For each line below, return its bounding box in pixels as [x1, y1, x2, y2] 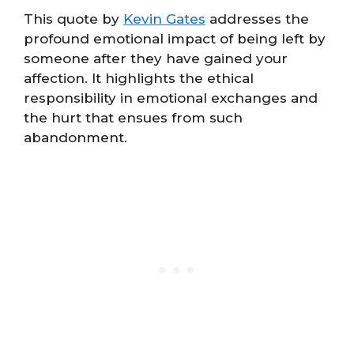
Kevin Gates [123, 10, 205, 27]
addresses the [205, 10, 309, 27]
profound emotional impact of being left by [24, 30, 326, 47]
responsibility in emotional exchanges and [24, 89, 318, 106]
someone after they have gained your [24, 50, 288, 66]
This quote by [24, 10, 123, 27]
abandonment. [24, 129, 127, 145]
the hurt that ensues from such [24, 109, 243, 126]
